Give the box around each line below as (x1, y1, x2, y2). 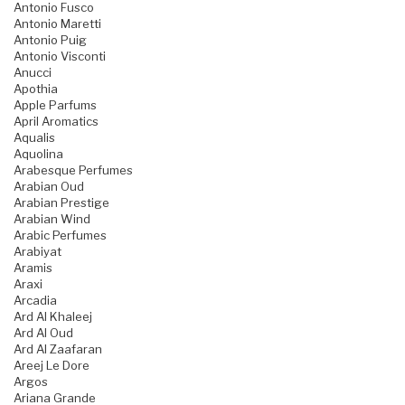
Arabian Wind (14, 212, 90, 227)
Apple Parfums (14, 98, 97, 113)
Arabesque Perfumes (14, 163, 133, 178)
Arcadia (14, 293, 57, 308)
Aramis (14, 260, 52, 276)
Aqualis (14, 130, 55, 146)
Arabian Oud (14, 179, 84, 194)
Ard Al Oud (14, 325, 73, 341)
